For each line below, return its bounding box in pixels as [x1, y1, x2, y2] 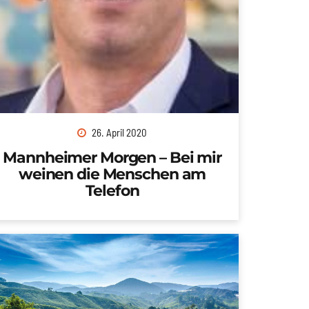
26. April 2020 [91, 126, 147, 139]
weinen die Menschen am [18, 163, 206, 183]
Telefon [85, 180, 139, 200]
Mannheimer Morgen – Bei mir [3, 147, 221, 167]
